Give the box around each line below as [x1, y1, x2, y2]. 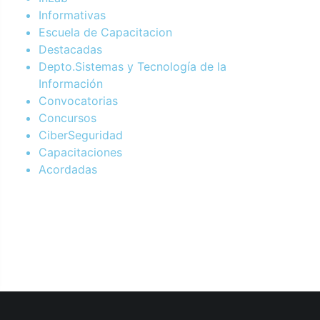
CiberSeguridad [39, 127, 123, 142]
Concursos [39, 110, 96, 125]
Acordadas [39, 161, 97, 176]
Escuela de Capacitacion [39, 24, 172, 39]
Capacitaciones [39, 144, 122, 159]
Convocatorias [39, 93, 118, 108]
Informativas [39, 7, 106, 22]
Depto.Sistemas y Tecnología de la [39, 59, 226, 74]
